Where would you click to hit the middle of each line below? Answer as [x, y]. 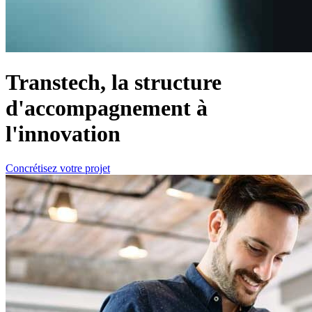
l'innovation [63, 134]
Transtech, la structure [114, 83]
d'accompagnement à [107, 108]
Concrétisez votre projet [58, 168]
